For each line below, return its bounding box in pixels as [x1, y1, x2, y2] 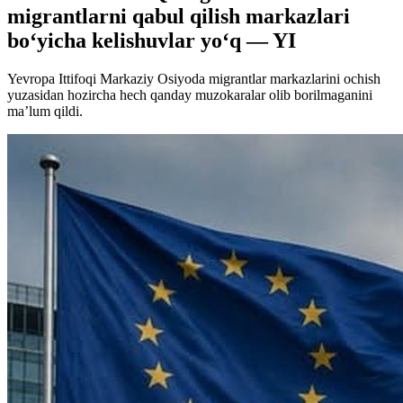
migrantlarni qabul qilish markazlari [7, 4, 350, 28]
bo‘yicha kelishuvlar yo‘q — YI [7, 28, 296, 52]
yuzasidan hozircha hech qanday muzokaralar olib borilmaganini [7, 86, 372, 103]
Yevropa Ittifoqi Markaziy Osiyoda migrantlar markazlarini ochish [7, 70, 381, 86]
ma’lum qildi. [7, 103, 83, 119]
